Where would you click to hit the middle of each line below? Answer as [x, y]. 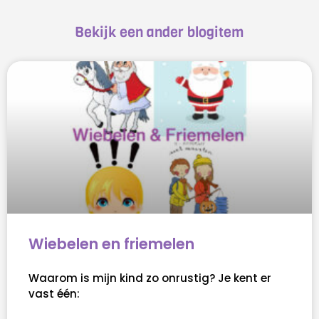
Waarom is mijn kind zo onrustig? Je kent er [150, 278]
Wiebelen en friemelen [111, 244]
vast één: [54, 294]
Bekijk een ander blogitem [159, 33]
